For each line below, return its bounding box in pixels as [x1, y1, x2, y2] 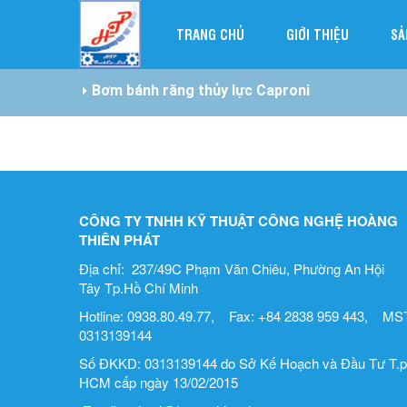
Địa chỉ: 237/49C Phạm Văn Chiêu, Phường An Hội [79, 259, 384, 278]
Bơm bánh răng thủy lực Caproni [92, 82, 310, 99]
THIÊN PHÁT [79, 230, 160, 250]
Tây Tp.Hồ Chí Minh [79, 278, 198, 297]
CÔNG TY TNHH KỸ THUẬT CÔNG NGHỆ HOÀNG [79, 211, 398, 231]
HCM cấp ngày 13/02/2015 [79, 372, 238, 392]
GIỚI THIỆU [286, 25, 349, 44]
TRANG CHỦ [176, 25, 244, 44]
